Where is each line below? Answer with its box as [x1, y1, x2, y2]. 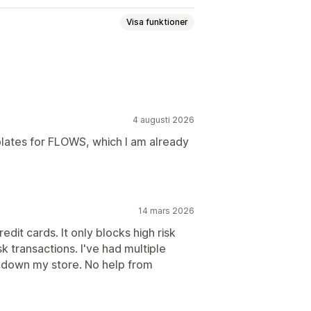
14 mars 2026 [138, 205, 194, 216]
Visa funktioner [126, 17, 188, 28]
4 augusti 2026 [133, 114, 194, 125]
